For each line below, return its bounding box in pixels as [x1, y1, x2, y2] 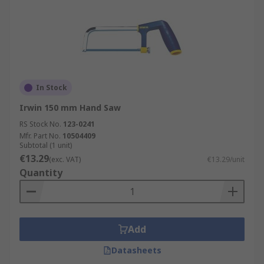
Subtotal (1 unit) [19, 140, 72, 150]
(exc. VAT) [49, 154, 81, 164]
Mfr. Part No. [19, 131, 61, 141]
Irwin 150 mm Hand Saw [19, 102, 121, 113]
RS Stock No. [19, 119, 61, 129]
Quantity [19, 166, 62, 179]
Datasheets [111, 245, 161, 256]
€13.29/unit [207, 154, 245, 164]
